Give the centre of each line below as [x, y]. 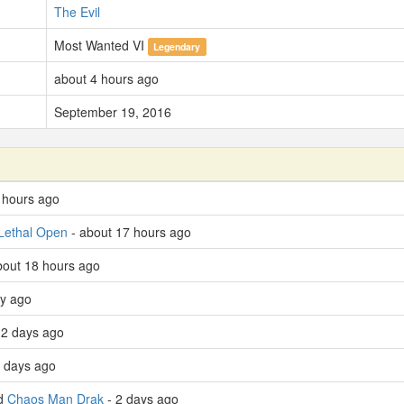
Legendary [177, 47]
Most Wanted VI [101, 46]
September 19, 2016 [113, 112]
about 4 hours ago [106, 79]
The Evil [77, 12]
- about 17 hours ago [129, 232]
